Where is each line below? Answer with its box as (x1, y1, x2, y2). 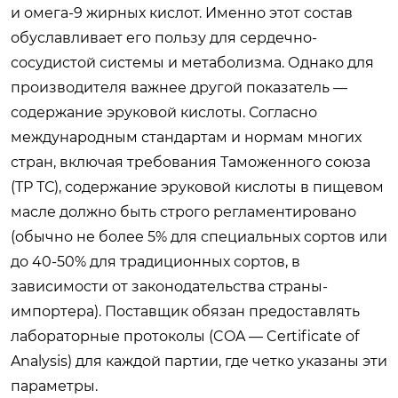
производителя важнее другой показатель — (11, 78, 347, 96)
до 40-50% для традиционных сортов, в (11, 252, 300, 270)
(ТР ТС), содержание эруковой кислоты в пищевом (11, 178, 384, 195)
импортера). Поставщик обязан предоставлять (11, 302, 360, 320)
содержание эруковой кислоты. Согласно (11, 103, 317, 121)
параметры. (11, 377, 98, 394)
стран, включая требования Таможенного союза (11, 153, 370, 171)
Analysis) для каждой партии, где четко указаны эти (11, 352, 387, 370)
